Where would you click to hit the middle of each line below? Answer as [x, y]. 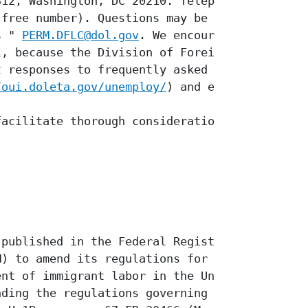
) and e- [194, 87]
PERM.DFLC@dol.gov [80, 35]
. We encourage [187, 35]
